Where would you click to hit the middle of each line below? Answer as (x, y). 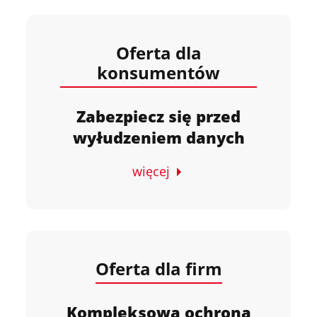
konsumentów (158, 73)
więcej (151, 171)
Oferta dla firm (158, 269)
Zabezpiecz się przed (158, 116)
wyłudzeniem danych (158, 137)
